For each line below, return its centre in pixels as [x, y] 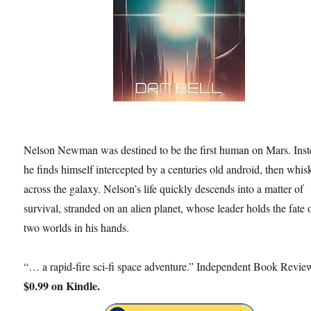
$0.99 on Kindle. [62, 286]
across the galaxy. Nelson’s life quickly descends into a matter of [164, 189]
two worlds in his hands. [77, 228]
